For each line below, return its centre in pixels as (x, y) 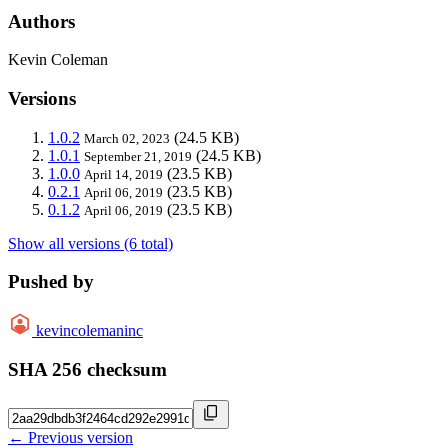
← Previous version (70, 437)
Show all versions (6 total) (90, 243)
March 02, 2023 (127, 138)
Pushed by (51, 282)
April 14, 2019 (123, 174)
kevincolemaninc (89, 331)
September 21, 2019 (138, 156)
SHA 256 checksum (87, 369)
